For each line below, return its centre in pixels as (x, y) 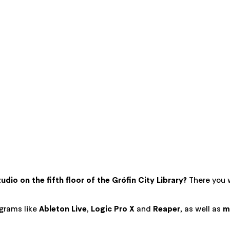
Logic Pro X (114, 208)
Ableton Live (63, 208)
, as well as (202, 208)
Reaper (167, 208)
